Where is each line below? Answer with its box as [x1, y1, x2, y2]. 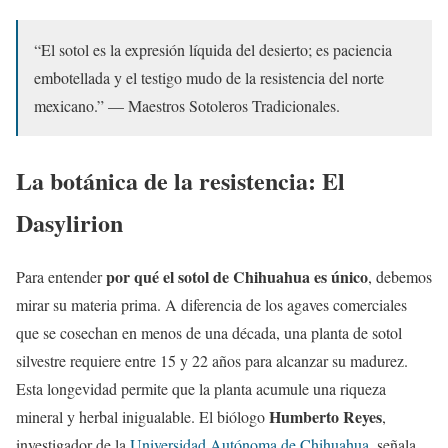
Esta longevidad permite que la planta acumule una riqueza [16, 378, 386, 400]
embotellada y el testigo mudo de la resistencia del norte [34, 66, 384, 88]
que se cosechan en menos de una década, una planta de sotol [16, 322, 402, 344]
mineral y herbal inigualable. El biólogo [16, 406, 269, 428]
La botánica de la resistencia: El [16, 162, 345, 198]
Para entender [16, 266, 106, 288]
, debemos [368, 266, 432, 288]
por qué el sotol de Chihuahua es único [106, 265, 368, 289]
